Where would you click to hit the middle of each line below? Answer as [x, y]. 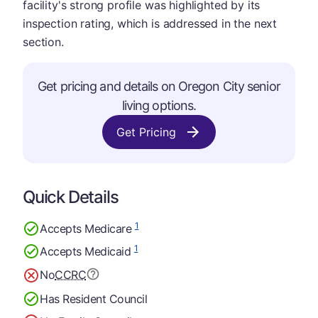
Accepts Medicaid [87, 251]
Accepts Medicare [87, 228]
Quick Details [71, 197]
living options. [159, 105]
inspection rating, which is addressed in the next [150, 23]
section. [43, 42]
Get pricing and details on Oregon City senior [159, 86]
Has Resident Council [94, 298]
